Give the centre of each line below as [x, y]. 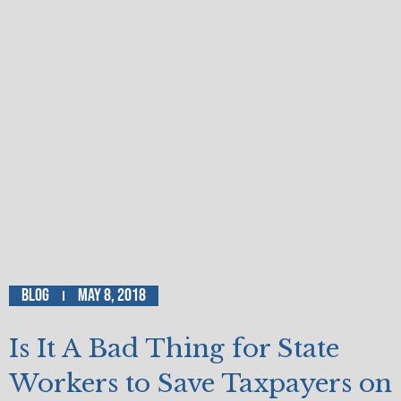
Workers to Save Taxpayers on [200, 383]
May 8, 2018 [112, 295]
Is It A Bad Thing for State [174, 348]
